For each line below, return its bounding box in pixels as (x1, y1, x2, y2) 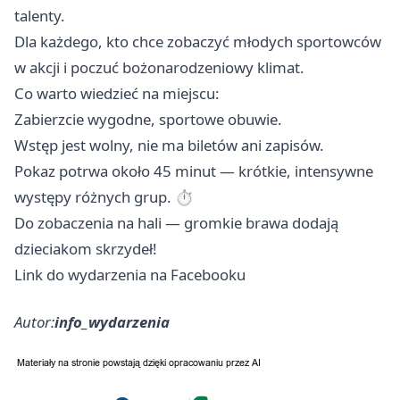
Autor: (14, 312, 54, 332)
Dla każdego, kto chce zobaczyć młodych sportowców (14, 31, 381, 52)
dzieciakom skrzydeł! (14, 238, 157, 259)
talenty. (14, 5, 65, 26)
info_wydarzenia (54, 312, 170, 332)
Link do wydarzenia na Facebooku (14, 264, 246, 285)
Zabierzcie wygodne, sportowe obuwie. (14, 109, 282, 129)
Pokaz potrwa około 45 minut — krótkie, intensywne (14, 161, 373, 181)
